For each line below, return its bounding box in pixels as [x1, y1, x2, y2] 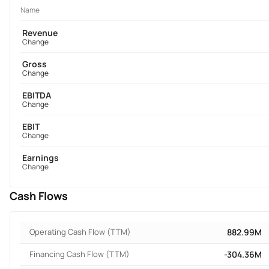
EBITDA [22, 89, 51, 101]
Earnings [22, 151, 59, 163]
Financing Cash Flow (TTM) [29, 248, 130, 259]
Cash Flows [10, 188, 68, 203]
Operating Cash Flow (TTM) [29, 226, 131, 237]
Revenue [22, 26, 58, 38]
